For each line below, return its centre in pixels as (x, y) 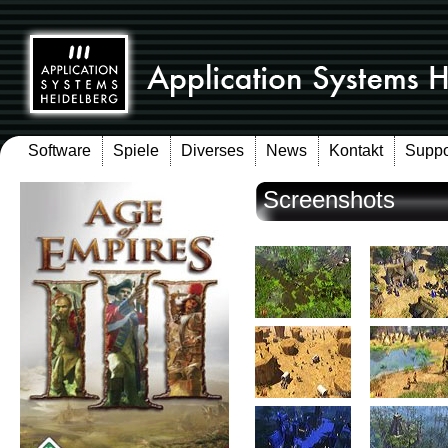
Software (59, 150)
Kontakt (356, 150)
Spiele (136, 150)
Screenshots (329, 199)
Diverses (212, 150)
